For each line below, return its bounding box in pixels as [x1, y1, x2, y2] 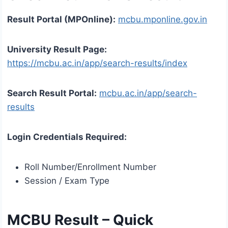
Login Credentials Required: [7, 132, 127, 142]
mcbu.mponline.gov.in [118, 14, 207, 25]
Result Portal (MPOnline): [7, 14, 116, 25]
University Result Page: [7, 44, 107, 55]
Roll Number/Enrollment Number [24, 162, 156, 173]
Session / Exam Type [24, 176, 109, 186]
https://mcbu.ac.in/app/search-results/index [7, 58, 187, 69]
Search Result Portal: [7, 88, 97, 99]
